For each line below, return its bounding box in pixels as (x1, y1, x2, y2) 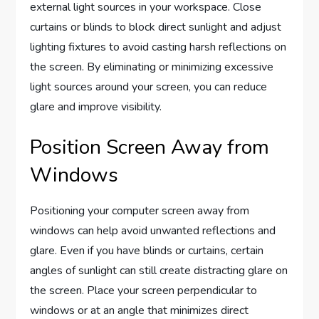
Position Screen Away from (30, 134, 270, 162)
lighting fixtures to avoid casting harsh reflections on (30, 39, 287, 56)
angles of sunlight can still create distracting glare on (30, 263, 288, 279)
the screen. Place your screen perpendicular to (30, 283, 258, 299)
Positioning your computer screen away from (30, 203, 250, 219)
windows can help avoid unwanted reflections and (30, 223, 276, 239)
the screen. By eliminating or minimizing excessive (30, 59, 274, 75)
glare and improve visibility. (30, 99, 162, 115)
